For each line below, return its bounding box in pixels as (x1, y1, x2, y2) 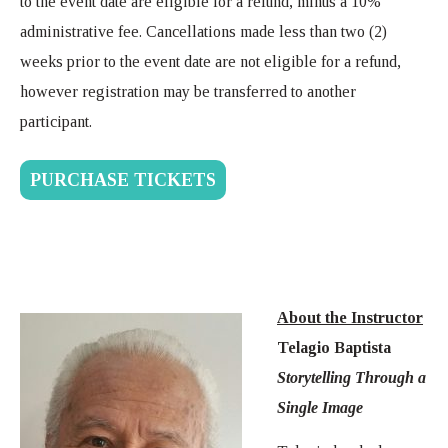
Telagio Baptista (277, 338, 391, 356)
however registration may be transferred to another (20, 82, 356, 100)
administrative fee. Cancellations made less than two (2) (20, 22, 387, 40)
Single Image (277, 398, 363, 416)
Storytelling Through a (277, 368, 426, 386)
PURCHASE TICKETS (30, 169, 216, 190)
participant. (20, 112, 92, 130)
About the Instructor (277, 308, 423, 326)
